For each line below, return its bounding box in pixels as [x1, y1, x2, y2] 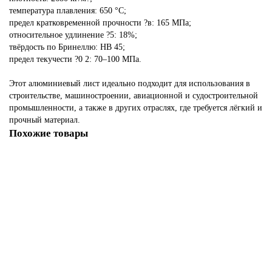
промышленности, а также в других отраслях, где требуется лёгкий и [9, 103, 262, 113]
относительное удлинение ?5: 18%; [9, 30, 137, 40]
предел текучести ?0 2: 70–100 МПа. [9, 55, 141, 64]
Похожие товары [9, 127, 88, 140]
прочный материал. [9, 115, 80, 125]
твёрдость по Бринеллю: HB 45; [9, 42, 125, 52]
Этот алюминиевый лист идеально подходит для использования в [9, 79, 250, 89]
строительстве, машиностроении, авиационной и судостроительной [9, 91, 258, 101]
